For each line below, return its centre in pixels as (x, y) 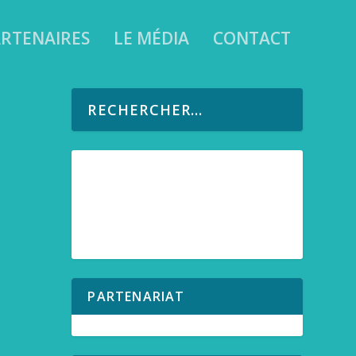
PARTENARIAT (136, 296)
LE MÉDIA (151, 38)
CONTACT (252, 38)
